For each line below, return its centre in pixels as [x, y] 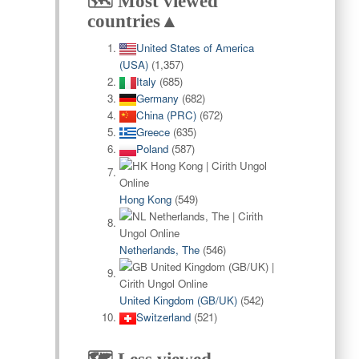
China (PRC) [166, 115]
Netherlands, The [159, 250]
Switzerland [163, 317]
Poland [152, 149]
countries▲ [133, 21]
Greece [153, 132]
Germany [157, 98]
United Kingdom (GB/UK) [178, 300]
